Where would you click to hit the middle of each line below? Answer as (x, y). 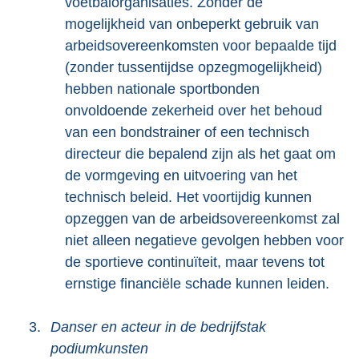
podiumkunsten (99, 349)
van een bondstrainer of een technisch (187, 132)
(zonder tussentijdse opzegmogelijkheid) (194, 67)
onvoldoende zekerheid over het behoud (194, 111)
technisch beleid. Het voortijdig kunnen (188, 197)
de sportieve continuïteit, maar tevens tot (195, 262)
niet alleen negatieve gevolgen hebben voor (204, 240)
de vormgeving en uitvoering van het (181, 175)
